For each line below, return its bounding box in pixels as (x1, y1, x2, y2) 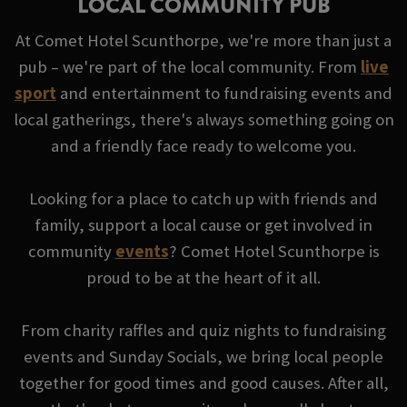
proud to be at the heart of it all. (86, 267, 321, 289)
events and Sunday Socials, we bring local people (24, 346, 383, 368)
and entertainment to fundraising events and (56, 83, 392, 104)
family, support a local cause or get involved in (35, 214, 372, 236)
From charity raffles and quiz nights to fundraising (21, 320, 386, 342)
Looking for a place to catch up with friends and (29, 188, 378, 210)
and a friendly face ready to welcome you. (51, 135, 356, 157)
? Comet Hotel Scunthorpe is (168, 241, 380, 263)
